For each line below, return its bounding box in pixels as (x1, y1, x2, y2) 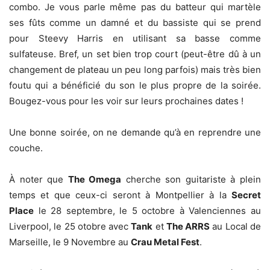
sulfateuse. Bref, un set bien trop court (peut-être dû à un (9, 48, 261, 60)
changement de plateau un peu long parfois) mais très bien (9, 64, 261, 75)
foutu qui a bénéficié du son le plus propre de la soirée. (9, 80, 261, 91)
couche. (9, 142, 43, 154)
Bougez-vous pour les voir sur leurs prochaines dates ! (9, 95, 243, 107)
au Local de (210, 221, 262, 232)
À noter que (9, 174, 68, 185)
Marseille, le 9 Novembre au (9, 236, 131, 248)
